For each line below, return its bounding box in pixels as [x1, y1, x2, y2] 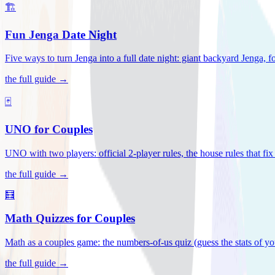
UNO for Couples [5, 122, 93, 136]
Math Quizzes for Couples [5, 212, 135, 225]
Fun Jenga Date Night [5, 28, 117, 41]
